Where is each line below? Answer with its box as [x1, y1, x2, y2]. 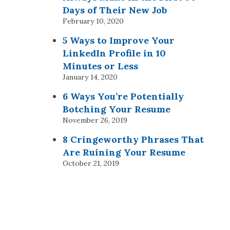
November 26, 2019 [63, 116, 127, 125]
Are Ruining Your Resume [63, 146, 185, 158]
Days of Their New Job [63, 4, 167, 16]
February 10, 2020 [63, 16, 124, 26]
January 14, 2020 [63, 72, 118, 82]
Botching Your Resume [63, 103, 170, 115]
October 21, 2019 [63, 159, 119, 168]
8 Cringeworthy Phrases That [63, 133, 204, 145]
